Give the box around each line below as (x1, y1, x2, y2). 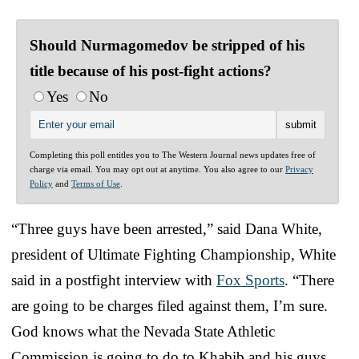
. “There (284, 271, 334, 288)
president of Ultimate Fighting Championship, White (11, 245, 336, 263)
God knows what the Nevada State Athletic (11, 322, 275, 340)
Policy (30, 178, 53, 188)
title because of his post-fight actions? (30, 62, 272, 79)
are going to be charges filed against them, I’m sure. (11, 296, 328, 314)
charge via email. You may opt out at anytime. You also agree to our (30, 163, 285, 174)
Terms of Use (71, 178, 120, 188)
